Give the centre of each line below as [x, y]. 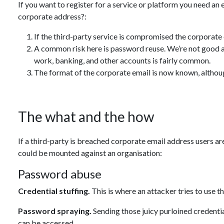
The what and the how [86, 116]
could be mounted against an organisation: [90, 153]
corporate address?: [52, 16]
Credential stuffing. [54, 191]
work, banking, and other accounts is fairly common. [122, 60]
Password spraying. [55, 211]
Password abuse [60, 174]
